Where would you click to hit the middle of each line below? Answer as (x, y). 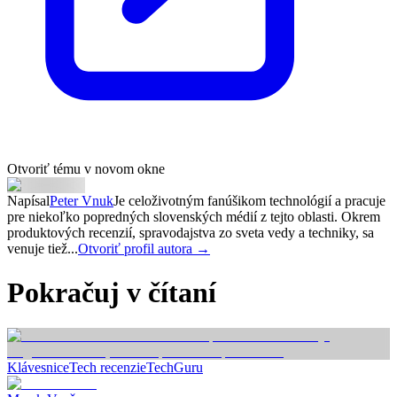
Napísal (28, 201)
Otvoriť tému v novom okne (86, 169)
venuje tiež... (43, 249)
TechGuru (175, 368)
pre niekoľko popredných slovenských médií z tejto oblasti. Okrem (194, 217)
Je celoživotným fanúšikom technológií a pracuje (249, 201)
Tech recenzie (108, 368)
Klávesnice (38, 368)
